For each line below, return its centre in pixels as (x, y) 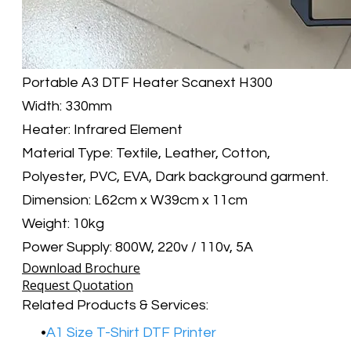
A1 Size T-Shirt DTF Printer (131, 332)
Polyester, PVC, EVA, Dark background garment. (175, 176)
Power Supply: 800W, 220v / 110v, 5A (138, 247)
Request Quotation (78, 285)
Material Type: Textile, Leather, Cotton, (146, 153)
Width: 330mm (67, 106)
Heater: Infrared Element (102, 129)
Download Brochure (81, 268)
